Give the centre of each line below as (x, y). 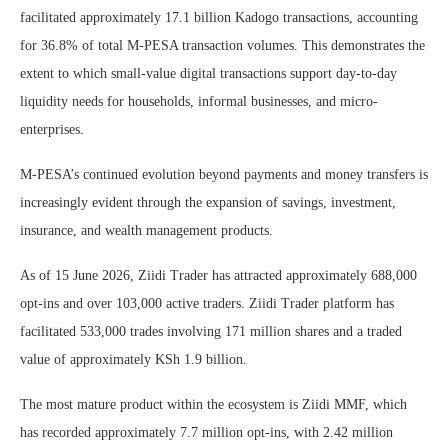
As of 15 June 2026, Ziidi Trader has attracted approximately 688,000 (218, 275)
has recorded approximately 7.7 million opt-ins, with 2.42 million (206, 432)
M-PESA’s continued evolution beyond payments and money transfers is (224, 174)
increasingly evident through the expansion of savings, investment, (208, 202)
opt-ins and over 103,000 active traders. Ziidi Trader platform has (207, 303)
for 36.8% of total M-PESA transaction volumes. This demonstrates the (222, 45)
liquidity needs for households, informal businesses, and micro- (199, 101)
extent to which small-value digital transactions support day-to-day (208, 73)
